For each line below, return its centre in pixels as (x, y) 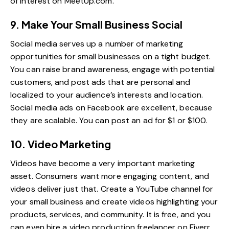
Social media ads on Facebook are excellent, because (111, 107)
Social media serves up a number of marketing (97, 43)
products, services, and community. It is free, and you (111, 214)
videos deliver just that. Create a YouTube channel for (112, 189)
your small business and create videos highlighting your (114, 201)
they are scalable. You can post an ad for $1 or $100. (109, 120)
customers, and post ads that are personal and (100, 82)
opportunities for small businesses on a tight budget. (111, 56)
